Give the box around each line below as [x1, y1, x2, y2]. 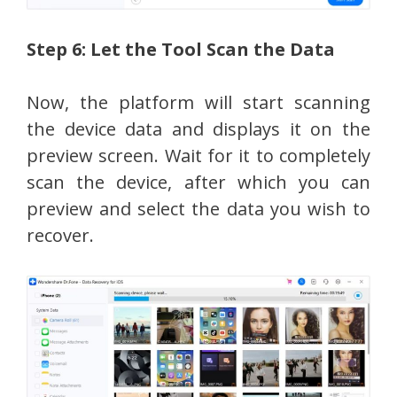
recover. [27, 222, 94, 247]
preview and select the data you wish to [27, 196, 370, 221]
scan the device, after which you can [27, 169, 370, 194]
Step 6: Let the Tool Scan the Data [27, 36, 335, 61]
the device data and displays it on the [27, 116, 370, 141]
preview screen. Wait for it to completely [27, 143, 370, 167]
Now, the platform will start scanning [27, 90, 370, 114]
